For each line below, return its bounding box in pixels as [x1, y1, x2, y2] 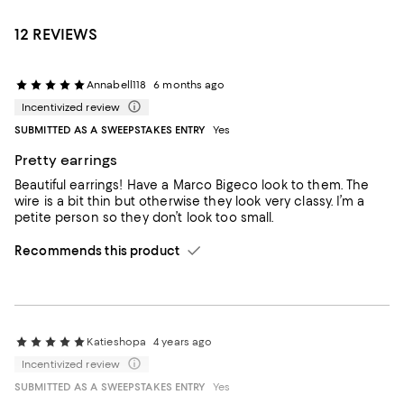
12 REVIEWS [14, 25, 97, 43]
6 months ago [153, 78, 225, 91]
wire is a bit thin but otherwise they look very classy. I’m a [14, 194, 364, 208]
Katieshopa [87, 335, 147, 348]
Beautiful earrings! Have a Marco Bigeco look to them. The [14, 178, 370, 192]
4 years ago [153, 335, 213, 348]
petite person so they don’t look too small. [14, 210, 274, 225]
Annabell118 [87, 78, 147, 91]
